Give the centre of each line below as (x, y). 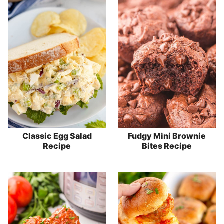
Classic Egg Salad (57, 136)
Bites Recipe (167, 146)
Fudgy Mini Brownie (167, 136)
